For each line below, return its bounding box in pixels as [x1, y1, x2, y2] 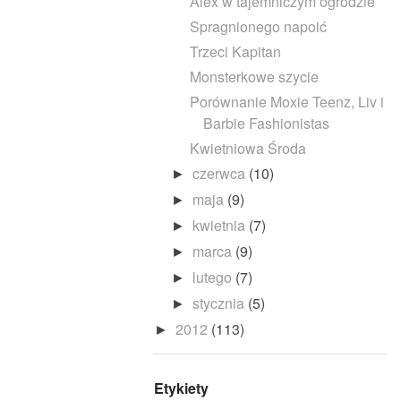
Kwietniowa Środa [189, 137, 306, 158]
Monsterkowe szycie [189, 65, 319, 87]
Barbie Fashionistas [202, 112, 329, 133]
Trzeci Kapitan [189, 40, 281, 62]
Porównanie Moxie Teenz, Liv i [189, 90, 384, 112]
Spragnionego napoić [189, 15, 327, 37]
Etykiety [154, 377, 209, 398]
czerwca [192, 162, 250, 183]
